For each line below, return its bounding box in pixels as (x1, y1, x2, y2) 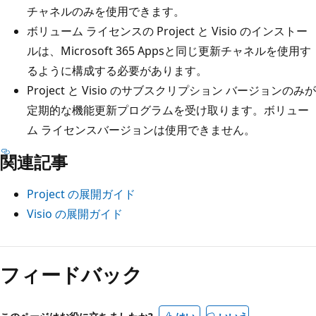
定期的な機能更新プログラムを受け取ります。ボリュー (27, 102, 309, 118)
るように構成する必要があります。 (27, 62, 207, 78)
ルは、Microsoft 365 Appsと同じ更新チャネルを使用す (27, 42, 311, 59)
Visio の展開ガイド (27, 205, 123, 221)
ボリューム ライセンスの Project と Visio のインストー (27, 23, 308, 39)
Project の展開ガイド (27, 186, 135, 202)
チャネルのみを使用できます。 (27, 3, 185, 19)
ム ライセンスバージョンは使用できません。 (27, 121, 255, 138)
